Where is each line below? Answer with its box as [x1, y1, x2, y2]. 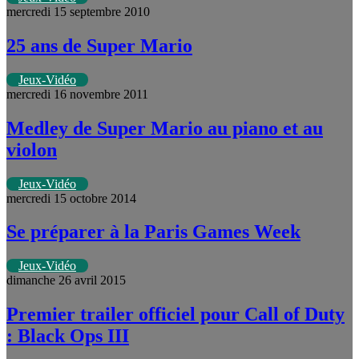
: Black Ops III [6, 325, 129, 347]
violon [6, 139, 57, 160]
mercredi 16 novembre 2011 [6, 87, 148, 101]
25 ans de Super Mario [6, 34, 192, 56]
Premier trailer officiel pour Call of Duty [6, 304, 345, 325]
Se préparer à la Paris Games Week [6, 221, 301, 243]
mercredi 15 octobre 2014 [6, 191, 136, 205]
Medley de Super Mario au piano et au [6, 117, 323, 139]
